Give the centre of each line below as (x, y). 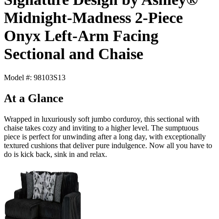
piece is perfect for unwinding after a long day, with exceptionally (105, 137)
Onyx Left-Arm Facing (81, 36)
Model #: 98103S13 (35, 78)
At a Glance (34, 99)
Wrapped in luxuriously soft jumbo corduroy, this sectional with (102, 119)
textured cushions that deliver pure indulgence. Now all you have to (108, 146)
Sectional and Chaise (74, 54)
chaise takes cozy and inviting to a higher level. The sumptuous (101, 128)
